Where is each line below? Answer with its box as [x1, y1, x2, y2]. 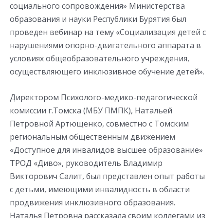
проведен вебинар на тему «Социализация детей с [10, 27, 206, 37]
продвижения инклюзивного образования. [10, 197, 175, 208]
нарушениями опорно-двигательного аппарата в [10, 40, 201, 51]
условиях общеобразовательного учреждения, [10, 53, 189, 64]
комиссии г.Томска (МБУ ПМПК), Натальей [10, 105, 172, 116]
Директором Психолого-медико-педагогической [10, 91, 198, 103]
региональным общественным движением [10, 131, 175, 142]
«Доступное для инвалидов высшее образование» [10, 144, 203, 155]
